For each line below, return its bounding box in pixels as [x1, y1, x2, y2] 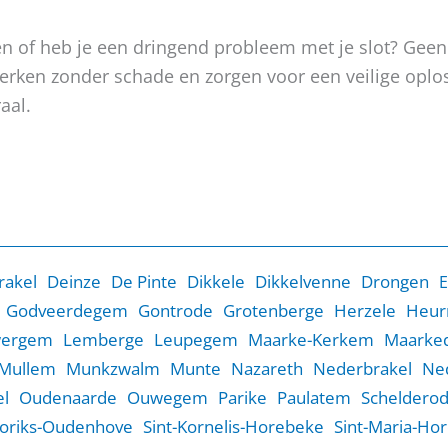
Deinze [47, 270, 101, 293]
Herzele [334, 299, 396, 322]
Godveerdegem [6, 299, 128, 322]
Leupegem [154, 328, 238, 351]
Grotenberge [223, 299, 324, 322]
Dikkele [187, 270, 245, 293]
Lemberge [63, 328, 144, 351]
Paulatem [277, 386, 351, 409]
